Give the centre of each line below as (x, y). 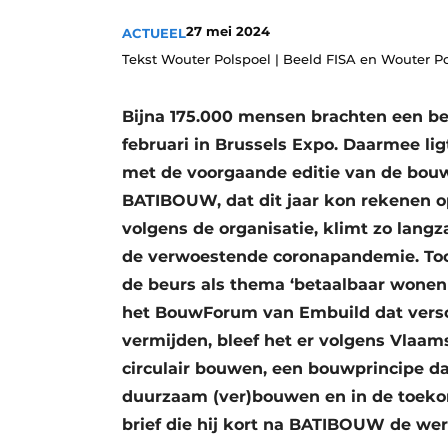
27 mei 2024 (228, 30)
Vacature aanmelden (258, 22)
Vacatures (218, 56)
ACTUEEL (154, 32)
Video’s (209, 90)
